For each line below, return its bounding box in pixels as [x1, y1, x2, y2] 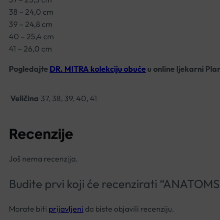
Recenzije [9, 124, 73, 142]
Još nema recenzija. [9, 154, 78, 164]
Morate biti [9, 204, 49, 214]
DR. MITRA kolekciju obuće [50, 63, 146, 74]
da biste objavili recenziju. [83, 204, 174, 214]
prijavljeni [49, 204, 83, 214]
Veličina [10, 93, 39, 103]
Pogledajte [9, 63, 50, 74]
